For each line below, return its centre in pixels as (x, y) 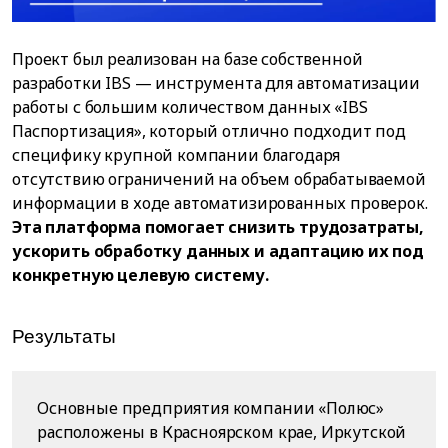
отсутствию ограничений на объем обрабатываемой (219, 179)
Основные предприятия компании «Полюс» (211, 408)
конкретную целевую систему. (140, 275)
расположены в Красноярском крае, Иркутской (222, 432)
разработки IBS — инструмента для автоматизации (216, 83)
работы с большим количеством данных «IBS (190, 107)
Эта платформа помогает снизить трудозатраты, (218, 227)
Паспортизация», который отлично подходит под (209, 131)
